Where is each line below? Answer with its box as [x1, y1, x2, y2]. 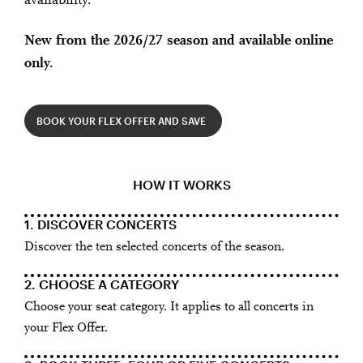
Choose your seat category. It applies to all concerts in [24, 300, 314, 314]
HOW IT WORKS [132, 176, 231, 192]
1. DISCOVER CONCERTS [24, 216, 177, 232]
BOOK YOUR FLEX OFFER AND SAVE [36, 114, 206, 126]
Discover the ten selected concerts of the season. [24, 240, 284, 254]
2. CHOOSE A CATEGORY [24, 275, 179, 292]
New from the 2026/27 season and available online [24, 33, 333, 49]
